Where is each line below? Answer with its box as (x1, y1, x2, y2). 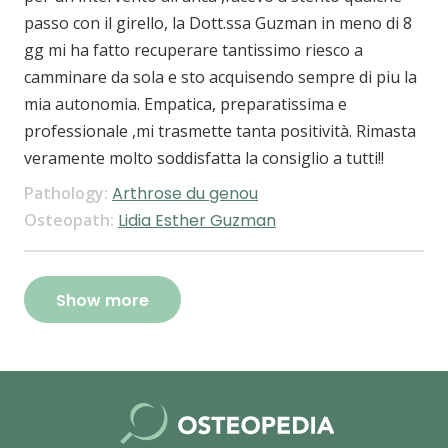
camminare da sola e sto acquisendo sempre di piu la (24, 66, 417, 89)
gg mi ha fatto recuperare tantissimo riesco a (24, 39, 363, 62)
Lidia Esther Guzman (118, 209, 276, 233)
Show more (56, 289, 149, 313)
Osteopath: (24, 209, 118, 232)
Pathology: (24, 182, 112, 205)
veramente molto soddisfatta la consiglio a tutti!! (24, 147, 384, 170)
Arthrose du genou (112, 182, 258, 206)
